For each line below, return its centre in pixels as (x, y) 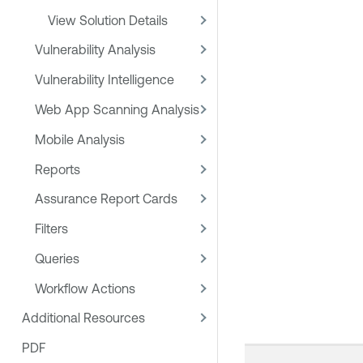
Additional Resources (83, 318)
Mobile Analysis (80, 139)
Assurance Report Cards (106, 199)
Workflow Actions (85, 288)
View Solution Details (108, 20)
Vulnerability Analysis (95, 50)
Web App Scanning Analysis (117, 109)
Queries (57, 258)
